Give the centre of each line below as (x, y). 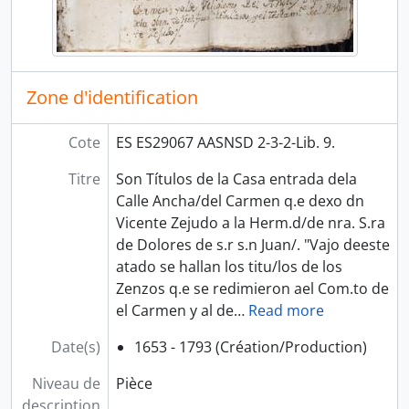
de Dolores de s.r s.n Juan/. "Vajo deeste (252, 245)
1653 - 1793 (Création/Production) (250, 347)
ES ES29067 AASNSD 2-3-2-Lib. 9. (225, 142)
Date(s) (75, 347)
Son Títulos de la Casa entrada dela (236, 179)
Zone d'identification (112, 97)
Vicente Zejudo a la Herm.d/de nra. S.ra (250, 223)
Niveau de (66, 383)
